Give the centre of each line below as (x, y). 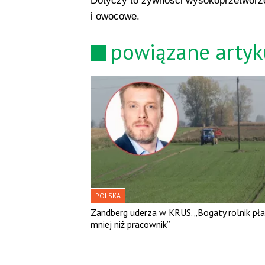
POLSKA (108, 196)
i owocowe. (115, 16)
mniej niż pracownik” (130, 224)
